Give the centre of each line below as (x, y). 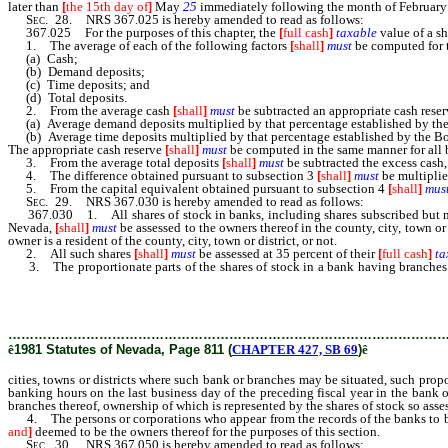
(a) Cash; (43, 58)
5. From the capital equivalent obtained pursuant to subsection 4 (198, 188)
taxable (356, 32)
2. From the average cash (90, 110)
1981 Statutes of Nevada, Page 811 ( (123, 349)
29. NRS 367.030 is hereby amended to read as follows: (206, 201)
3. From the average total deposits (115, 162)
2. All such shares (71, 253)
